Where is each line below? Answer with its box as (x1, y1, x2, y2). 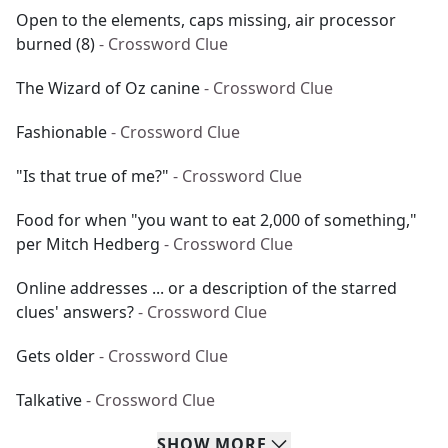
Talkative (16, 389, 82, 411)
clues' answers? (16, 301, 134, 323)
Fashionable (16, 121, 107, 143)
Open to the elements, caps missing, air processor (16, 9, 396, 31)
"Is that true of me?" (16, 165, 169, 187)
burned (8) (16, 33, 95, 55)
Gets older (16, 345, 95, 367)
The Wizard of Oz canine (16, 77, 200, 99)
